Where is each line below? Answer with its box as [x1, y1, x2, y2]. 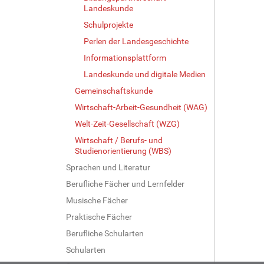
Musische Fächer [66, 195, 128, 205]
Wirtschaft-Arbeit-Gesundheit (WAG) [75, 102, 207, 112]
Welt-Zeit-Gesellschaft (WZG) [75, 118, 180, 128]
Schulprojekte [84, 19, 133, 29]
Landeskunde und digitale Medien [84, 69, 206, 79]
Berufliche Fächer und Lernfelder [66, 179, 184, 189]
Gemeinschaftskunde [75, 85, 153, 95]
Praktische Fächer [66, 212, 132, 222]
